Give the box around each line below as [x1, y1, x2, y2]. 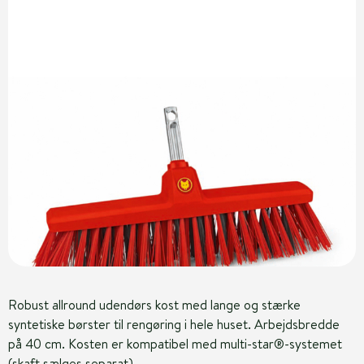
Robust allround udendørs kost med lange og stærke [8, 296, 301, 314]
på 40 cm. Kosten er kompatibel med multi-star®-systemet [8, 335, 342, 353]
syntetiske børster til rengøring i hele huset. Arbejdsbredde [8, 315, 340, 333]
